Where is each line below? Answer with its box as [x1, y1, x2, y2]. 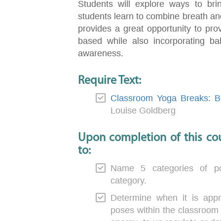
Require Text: [77, 74, 141, 87]
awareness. [77, 48, 123, 58]
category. [110, 175, 147, 185]
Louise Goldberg [110, 105, 176, 115]
